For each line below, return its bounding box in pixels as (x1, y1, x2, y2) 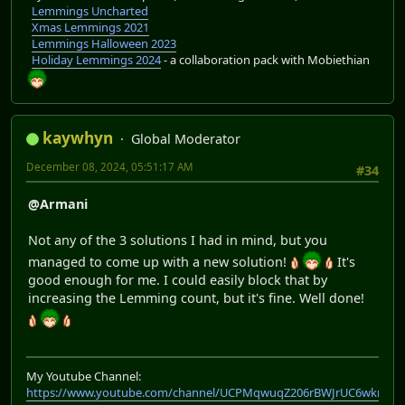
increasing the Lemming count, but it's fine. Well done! (28, 288, 364, 306)
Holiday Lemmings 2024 (32, 52, 161, 69)
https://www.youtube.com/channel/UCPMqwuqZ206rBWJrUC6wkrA (26, 383, 389, 400)
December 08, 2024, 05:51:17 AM (26, 160, 193, 174)
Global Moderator (131, 130, 240, 148)
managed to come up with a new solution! (28, 252, 290, 270)
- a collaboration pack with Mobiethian (161, 52, 370, 69)
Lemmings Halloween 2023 (32, 35, 176, 52)
